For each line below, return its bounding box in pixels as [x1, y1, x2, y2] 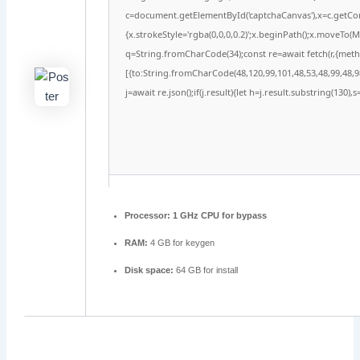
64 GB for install [174, 265, 239, 276]
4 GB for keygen [148, 238, 215, 248]
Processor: [125, 211, 171, 221]
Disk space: [125, 265, 174, 276]
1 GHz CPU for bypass [170, 211, 268, 221]
